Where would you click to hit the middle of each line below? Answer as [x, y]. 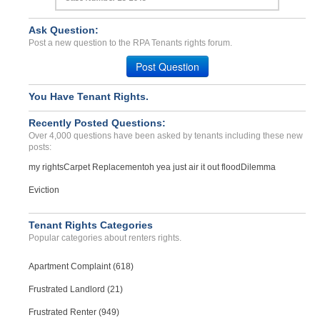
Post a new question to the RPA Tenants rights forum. [130, 43]
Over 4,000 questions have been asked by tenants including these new [166, 136]
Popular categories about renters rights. [105, 238]
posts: [40, 147]
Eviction [44, 190]
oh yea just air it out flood [192, 167]
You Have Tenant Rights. [89, 96]
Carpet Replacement [104, 167]
